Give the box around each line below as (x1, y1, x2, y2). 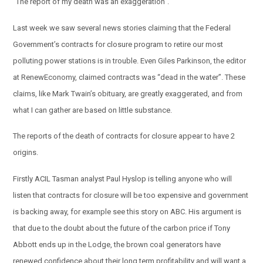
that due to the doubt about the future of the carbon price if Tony (13, 224, 231, 233)
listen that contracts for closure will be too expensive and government (13, 191, 249, 200)
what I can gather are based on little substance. (13, 105, 173, 114)
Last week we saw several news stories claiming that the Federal (13, 23, 231, 32)
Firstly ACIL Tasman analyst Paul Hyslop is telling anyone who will (13, 174, 232, 184)
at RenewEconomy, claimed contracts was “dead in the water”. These (13, 72, 246, 82)
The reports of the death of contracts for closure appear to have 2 (13, 131, 235, 141)
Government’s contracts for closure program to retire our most (13, 39, 224, 49)
